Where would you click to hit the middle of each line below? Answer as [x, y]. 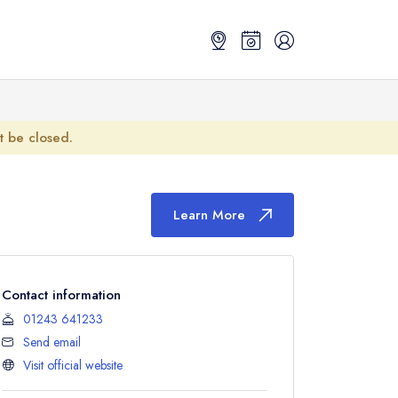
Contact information [61, 295]
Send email [52, 342]
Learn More [209, 215]
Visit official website [73, 365]
